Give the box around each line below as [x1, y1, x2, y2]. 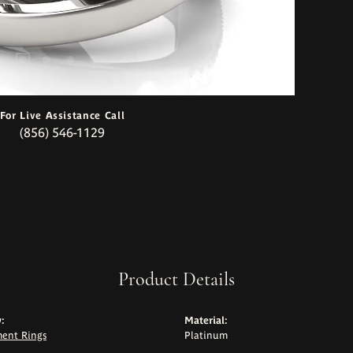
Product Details [118, 268, 235, 292]
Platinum [184, 329, 228, 342]
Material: [184, 314, 228, 327]
